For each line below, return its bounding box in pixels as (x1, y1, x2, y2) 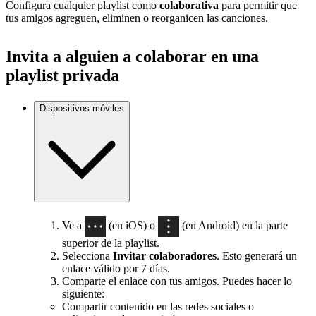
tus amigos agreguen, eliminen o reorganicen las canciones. (6, 12, 268, 25)
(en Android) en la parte (179, 219, 288, 231)
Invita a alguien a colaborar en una (6, 47, 259, 66)
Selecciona (62, 249, 113, 262)
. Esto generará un (217, 249, 297, 262)
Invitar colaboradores (113, 249, 217, 262)
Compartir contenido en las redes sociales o (62, 300, 254, 312)
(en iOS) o (106, 219, 158, 231)
